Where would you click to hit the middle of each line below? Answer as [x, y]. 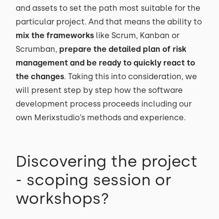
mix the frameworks [55, 35]
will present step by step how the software [99, 90]
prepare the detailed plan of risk [123, 49]
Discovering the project [107, 161]
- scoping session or [94, 180]
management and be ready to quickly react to [105, 63]
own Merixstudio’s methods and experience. [102, 118]
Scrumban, [37, 49]
